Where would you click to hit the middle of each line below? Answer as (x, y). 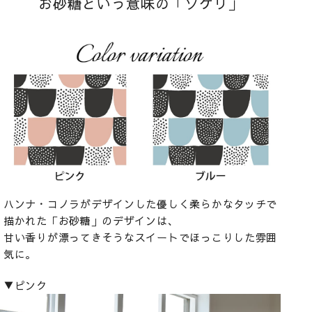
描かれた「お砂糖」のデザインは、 (91, 220)
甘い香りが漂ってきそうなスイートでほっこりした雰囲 (141, 237)
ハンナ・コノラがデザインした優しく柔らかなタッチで (141, 203)
